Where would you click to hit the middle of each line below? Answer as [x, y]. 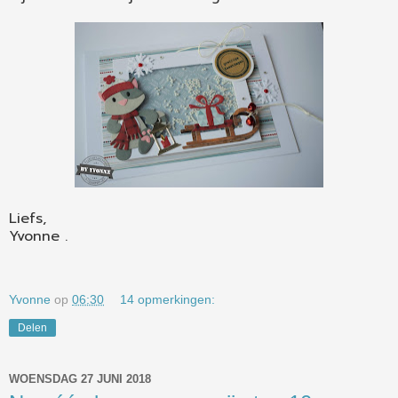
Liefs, [28, 219]
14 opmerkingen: [168, 300]
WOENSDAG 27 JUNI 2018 [80, 378]
